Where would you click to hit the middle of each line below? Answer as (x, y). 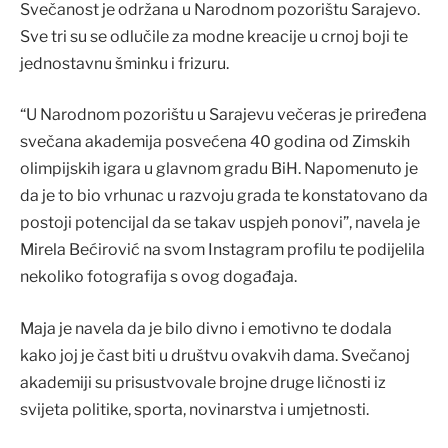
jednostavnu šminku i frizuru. (124, 63)
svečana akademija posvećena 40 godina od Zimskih (215, 142)
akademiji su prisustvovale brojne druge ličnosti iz (203, 382)
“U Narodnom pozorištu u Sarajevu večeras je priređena (223, 115)
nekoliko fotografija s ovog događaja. (158, 277)
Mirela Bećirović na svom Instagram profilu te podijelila (222, 250)
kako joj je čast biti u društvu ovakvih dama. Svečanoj (215, 355)
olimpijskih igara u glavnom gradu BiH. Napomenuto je (219, 169)
